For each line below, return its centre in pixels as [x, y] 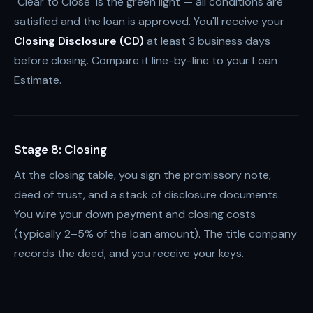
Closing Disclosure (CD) [79, 41]
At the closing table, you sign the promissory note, [143, 175]
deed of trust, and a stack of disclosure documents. [147, 195]
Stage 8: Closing [60, 150]
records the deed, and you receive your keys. [129, 253]
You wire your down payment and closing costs [135, 214]
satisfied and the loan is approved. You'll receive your [149, 21]
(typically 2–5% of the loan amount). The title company [155, 234]
